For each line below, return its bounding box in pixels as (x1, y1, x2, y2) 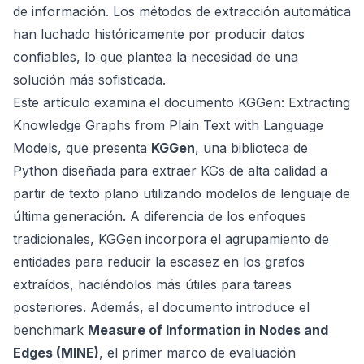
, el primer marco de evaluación (99, 344, 296, 361)
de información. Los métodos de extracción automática (13, 2, 351, 19)
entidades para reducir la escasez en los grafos (13, 253, 305, 270)
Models (13, 139, 58, 156)
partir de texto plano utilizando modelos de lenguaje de (13, 184, 350, 201)
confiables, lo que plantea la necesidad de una (13, 48, 298, 65)
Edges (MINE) (13, 344, 99, 361)
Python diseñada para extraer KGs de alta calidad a (13, 162, 327, 179)
